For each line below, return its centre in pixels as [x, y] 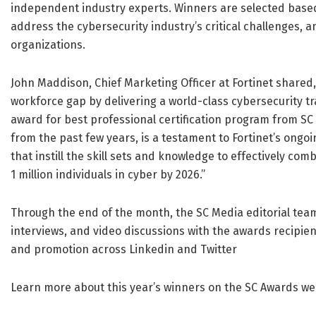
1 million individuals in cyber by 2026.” [108, 175]
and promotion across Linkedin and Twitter [124, 250]
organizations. [48, 45]
